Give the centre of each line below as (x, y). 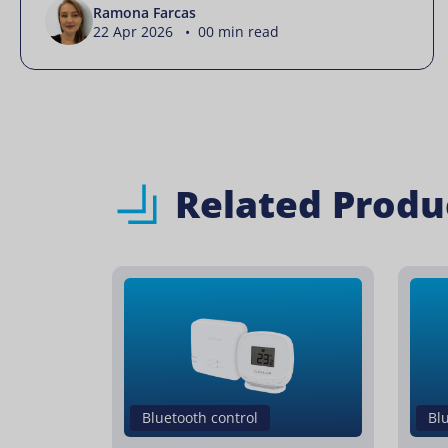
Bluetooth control (200, 417)
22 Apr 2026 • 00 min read (186, 31)
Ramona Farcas (144, 12)
